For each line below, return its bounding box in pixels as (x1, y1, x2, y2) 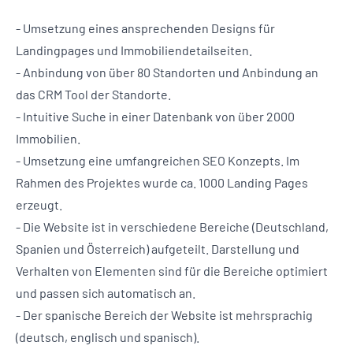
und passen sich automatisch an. (16, 285, 195, 301)
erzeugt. (16, 197, 62, 213)
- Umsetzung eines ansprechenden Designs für (16, 20, 275, 36)
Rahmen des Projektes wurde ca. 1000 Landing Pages (16, 175, 308, 191)
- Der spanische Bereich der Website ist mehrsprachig (16, 307, 313, 323)
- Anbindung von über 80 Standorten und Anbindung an (16, 65, 318, 80)
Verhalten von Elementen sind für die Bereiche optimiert (16, 263, 328, 279)
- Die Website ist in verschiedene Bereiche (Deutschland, (16, 219, 329, 235)
